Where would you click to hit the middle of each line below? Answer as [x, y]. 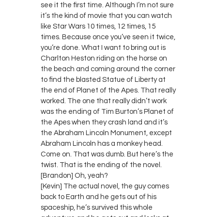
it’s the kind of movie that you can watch [106, 15]
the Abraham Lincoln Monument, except [106, 133]
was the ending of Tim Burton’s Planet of [107, 111]
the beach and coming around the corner [108, 69]
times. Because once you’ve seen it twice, [108, 37]
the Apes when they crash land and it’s [104, 122]
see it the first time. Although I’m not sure [107, 5]
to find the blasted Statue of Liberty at [103, 79]
